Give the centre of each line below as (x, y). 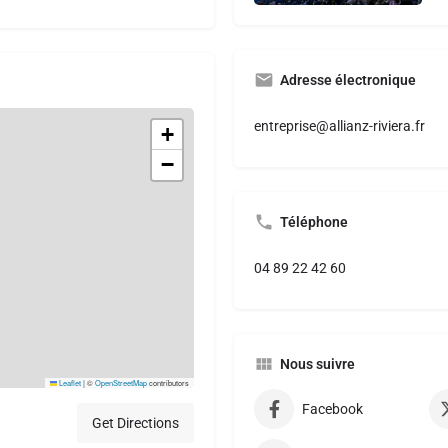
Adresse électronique (348, 80)
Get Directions (135, 423)
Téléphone (314, 222)
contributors (168, 382)
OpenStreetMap (121, 382)
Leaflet (69, 382)
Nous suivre (317, 364)
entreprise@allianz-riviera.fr (339, 126)
